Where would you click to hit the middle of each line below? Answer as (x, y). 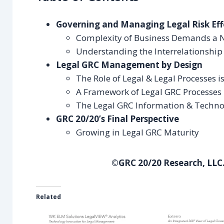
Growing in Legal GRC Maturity (138, 132)
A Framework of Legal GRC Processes (149, 91)
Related (49, 197)
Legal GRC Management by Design (129, 64)
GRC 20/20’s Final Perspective (118, 118)
